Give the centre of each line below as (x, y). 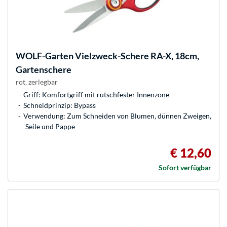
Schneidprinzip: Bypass (60, 105)
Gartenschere (44, 70)
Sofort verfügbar (185, 168)
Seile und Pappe (50, 127)
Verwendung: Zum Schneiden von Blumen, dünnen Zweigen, (117, 116)
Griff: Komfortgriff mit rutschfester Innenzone (96, 95)
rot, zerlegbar (37, 82)
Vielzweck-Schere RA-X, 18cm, (136, 56)
